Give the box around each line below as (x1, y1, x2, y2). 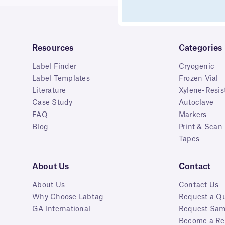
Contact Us (178, 181, 219, 189)
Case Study (32, 99, 73, 106)
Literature (32, 87, 66, 94)
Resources (32, 44, 74, 52)
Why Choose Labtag (32, 193, 104, 201)
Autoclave (178, 99, 214, 106)
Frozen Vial (178, 75, 218, 82)
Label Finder (32, 63, 76, 70)
